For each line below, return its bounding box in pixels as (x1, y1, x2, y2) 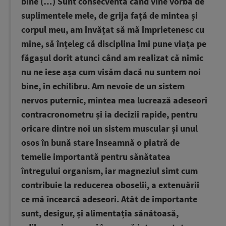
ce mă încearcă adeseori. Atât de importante (21, 194, 197, 205)
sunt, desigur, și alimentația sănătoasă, (21, 208, 179, 219)
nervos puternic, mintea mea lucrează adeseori (21, 95, 207, 106)
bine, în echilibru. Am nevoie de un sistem (21, 81, 185, 92)
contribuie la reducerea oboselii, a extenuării (21, 180, 199, 191)
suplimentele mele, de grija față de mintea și (21, 10, 198, 22)
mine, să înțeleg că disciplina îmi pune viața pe (21, 38, 206, 50)
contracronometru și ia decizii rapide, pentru (21, 109, 198, 121)
